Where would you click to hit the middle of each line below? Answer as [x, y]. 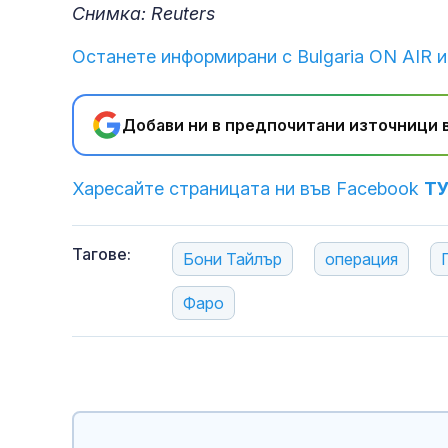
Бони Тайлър [232, 259]
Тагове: [101, 254]
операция [361, 259]
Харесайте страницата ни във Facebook [248, 189]
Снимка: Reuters [143, 14]
